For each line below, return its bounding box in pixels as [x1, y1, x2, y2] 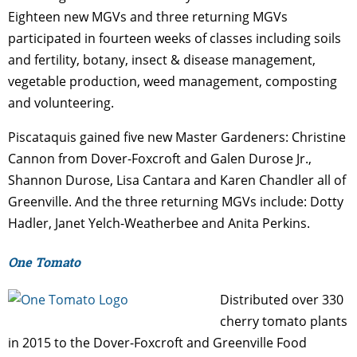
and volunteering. [8, 93, 114, 112]
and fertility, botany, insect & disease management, [8, 50, 316, 69]
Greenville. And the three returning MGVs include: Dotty [8, 192, 343, 210]
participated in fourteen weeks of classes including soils [8, 29, 341, 47]
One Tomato [8, 253, 80, 270]
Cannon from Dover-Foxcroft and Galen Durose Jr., [8, 149, 312, 167]
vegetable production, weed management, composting [8, 72, 337, 90]
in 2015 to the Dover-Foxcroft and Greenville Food [8, 334, 307, 352]
